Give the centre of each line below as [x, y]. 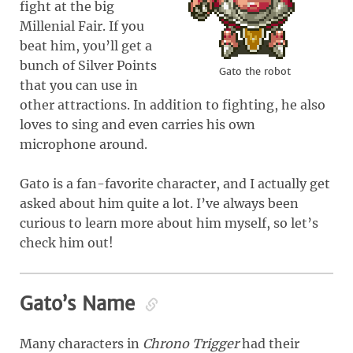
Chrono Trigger [191, 343]
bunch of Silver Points [88, 65]
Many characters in [81, 343]
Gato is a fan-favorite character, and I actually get [175, 183]
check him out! [67, 242]
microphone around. [84, 144]
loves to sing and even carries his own [137, 124]
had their [269, 343]
